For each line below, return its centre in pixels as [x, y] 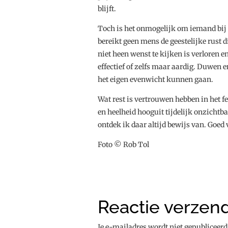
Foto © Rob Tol [123, 145]
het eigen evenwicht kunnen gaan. [155, 80]
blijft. [107, 9]
